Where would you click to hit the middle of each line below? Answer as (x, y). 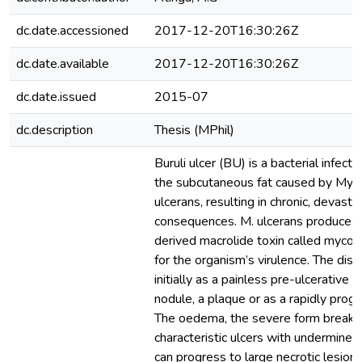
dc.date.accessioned (72, 31)
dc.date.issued (56, 97)
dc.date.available (63, 64)
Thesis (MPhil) (194, 130)
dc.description (55, 130)
